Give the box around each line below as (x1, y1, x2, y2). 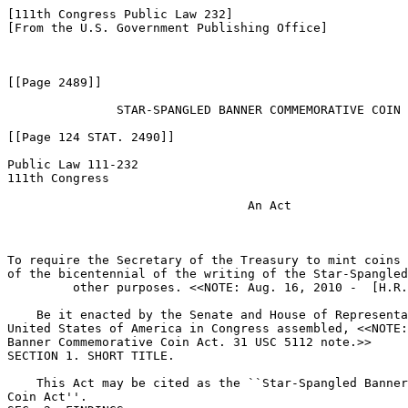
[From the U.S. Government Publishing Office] (7, 21, 328, 35)
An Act (7, 199, 291, 212)
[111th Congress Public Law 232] (7, 7, 233, 21)
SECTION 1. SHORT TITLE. (7, 349, 175, 362)
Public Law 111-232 (7, 158, 138, 171)
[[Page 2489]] (7, 76, 102, 89)
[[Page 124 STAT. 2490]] (7, 130, 175, 144)
